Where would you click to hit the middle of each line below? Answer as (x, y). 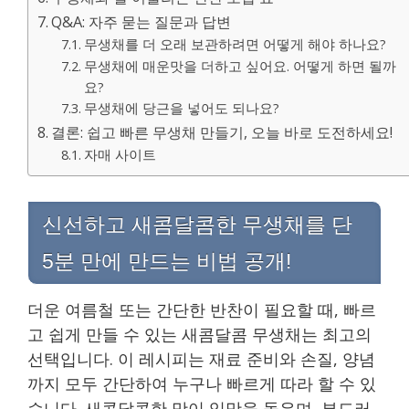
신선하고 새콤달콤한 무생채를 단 (197, 224)
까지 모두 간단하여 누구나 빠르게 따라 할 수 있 (202, 383)
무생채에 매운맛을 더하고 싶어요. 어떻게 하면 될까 (240, 65)
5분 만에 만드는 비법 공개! (167, 261)
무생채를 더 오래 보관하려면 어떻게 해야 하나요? (235, 43)
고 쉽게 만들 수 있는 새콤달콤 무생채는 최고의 (199, 334)
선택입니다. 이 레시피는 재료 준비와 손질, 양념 (201, 358)
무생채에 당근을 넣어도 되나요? (181, 107)
